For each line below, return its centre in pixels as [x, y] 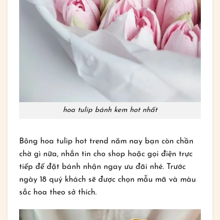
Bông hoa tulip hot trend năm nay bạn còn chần [107, 141]
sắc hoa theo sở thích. [59, 192]
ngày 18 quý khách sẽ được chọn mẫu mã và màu [108, 179]
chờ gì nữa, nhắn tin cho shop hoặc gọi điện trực [106, 154]
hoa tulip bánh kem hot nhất [110, 110]
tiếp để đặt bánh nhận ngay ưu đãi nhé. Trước [103, 167]
